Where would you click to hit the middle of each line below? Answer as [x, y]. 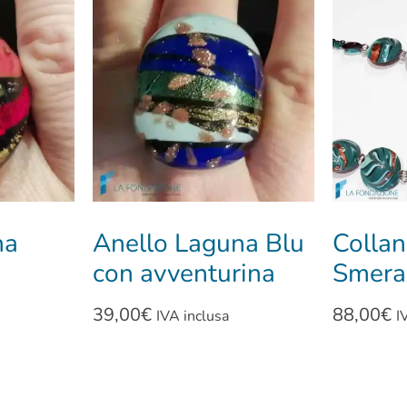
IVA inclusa [192, 317]
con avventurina [184, 274]
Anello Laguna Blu [198, 244]
